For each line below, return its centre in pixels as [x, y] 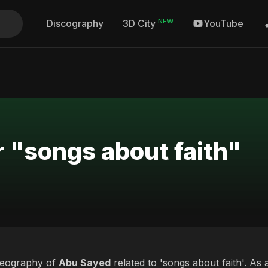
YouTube [223, 24]
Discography [75, 24]
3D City [140, 24]
